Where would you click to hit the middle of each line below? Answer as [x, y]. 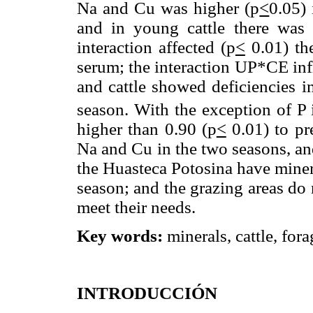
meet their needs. [136, 207]
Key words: [122, 236]
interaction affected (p [156, 47]
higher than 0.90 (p [147, 129]
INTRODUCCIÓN [147, 293]
